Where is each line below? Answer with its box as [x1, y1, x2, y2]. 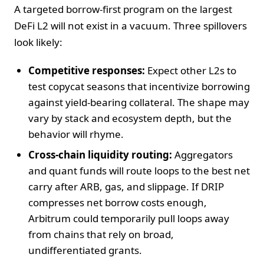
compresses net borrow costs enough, [28, 195, 207, 209]
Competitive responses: [28, 63, 145, 77]
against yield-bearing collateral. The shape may [28, 95, 249, 109]
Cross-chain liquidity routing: [28, 147, 172, 161]
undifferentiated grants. [28, 243, 142, 257]
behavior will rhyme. [28, 127, 124, 141]
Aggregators [172, 147, 233, 161]
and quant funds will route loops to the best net [28, 163, 250, 177]
